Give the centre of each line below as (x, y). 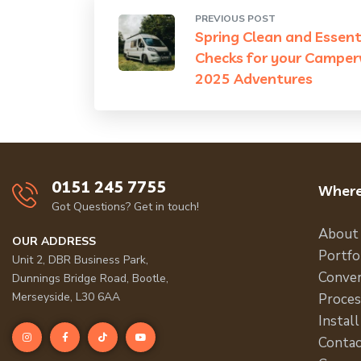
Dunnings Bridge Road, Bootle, (90, 278)
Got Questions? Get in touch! (125, 207)
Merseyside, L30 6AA (66, 297)
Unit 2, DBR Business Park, (80, 260)
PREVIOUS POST (235, 19)
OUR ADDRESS (54, 241)
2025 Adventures (254, 79)
